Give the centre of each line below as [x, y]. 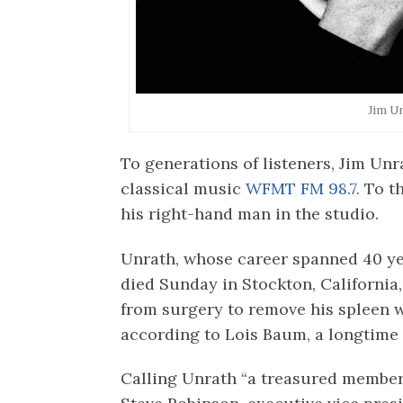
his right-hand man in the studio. [250, 214]
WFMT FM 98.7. [305, 189]
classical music [184, 189]
